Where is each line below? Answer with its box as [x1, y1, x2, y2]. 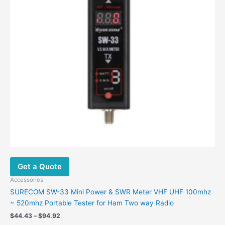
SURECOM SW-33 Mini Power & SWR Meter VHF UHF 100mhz [10, 188, 211, 196]
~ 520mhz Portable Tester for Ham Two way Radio [10, 199, 174, 207]
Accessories [10, 176, 43, 183]
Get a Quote [18, 162, 62, 172]
